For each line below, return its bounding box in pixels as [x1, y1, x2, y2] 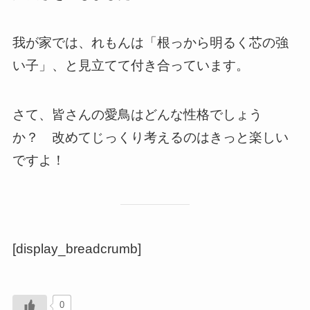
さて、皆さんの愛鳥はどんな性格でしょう [12, 107, 262, 122]
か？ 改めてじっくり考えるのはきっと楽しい [12, 129, 289, 145]
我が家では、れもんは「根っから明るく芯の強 [12, 35, 289, 51]
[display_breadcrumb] [12, 241, 141, 256]
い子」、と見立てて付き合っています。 [12, 58, 249, 73]
